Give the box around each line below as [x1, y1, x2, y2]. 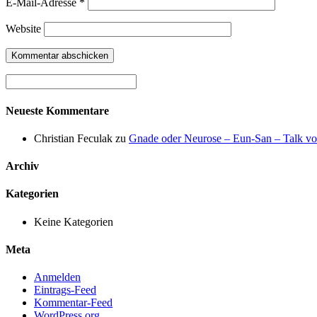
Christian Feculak [34, 132, 113, 144]
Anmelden [34, 271, 81, 284]
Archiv [6, 160, 39, 173]
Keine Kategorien [34, 215, 113, 228]
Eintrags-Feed [34, 284, 96, 296]
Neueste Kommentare [6, 104, 109, 117]
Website [6, 23, 41, 35]
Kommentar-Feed [34, 296, 113, 309]
